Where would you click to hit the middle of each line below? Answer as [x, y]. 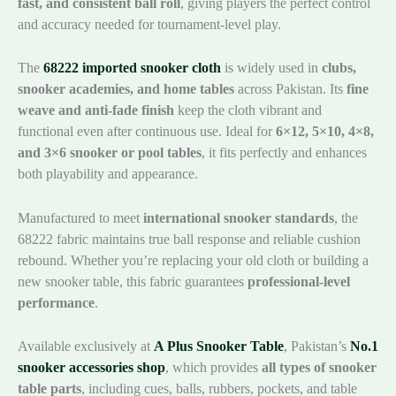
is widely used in [273, 68]
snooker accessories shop [91, 368]
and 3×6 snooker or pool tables [110, 153]
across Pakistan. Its [290, 89]
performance [56, 302]
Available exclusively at [86, 346]
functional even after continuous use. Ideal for [147, 132]
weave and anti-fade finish [96, 110]
